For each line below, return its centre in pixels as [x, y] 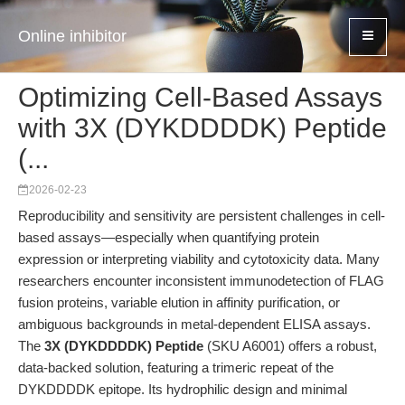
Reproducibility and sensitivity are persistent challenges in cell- [202, 216]
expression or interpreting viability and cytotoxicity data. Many [199, 259]
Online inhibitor [72, 36]
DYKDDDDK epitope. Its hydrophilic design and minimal [183, 389]
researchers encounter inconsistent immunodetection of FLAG [201, 281]
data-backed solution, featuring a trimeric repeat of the [176, 367]
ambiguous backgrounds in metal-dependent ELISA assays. [194, 324]
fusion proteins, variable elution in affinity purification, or [179, 302]
